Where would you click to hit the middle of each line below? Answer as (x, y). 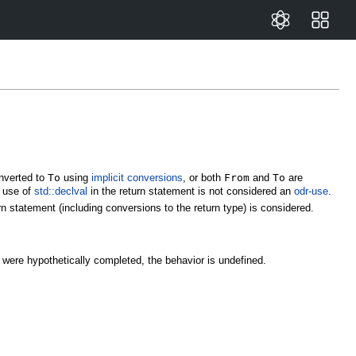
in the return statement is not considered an (191, 191)
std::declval (61, 191)
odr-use (311, 191)
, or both (204, 177)
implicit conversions (137, 177)
